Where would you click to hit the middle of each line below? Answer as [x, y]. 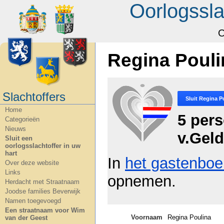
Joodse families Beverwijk [43, 191]
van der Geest [26, 218]
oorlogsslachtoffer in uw [43, 146]
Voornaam [147, 217]
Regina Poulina [189, 217]
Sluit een [19, 138]
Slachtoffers [34, 97]
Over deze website [32, 163]
